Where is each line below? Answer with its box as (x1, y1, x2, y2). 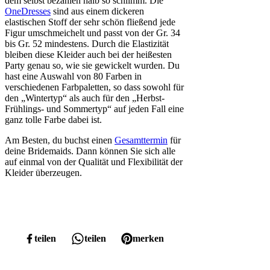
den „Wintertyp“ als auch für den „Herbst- (5, 93, 165, 104)
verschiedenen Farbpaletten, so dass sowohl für (5, 82, 184, 93)
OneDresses (5, 6, 51, 17)
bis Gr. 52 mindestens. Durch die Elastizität (5, 39, 169, 49)
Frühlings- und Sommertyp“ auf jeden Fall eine (5, 104, 184, 115)
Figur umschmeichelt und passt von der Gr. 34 (5, 28, 180, 39)
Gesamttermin (115, 135, 168, 146)
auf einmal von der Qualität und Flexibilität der (5, 157, 183, 168)
